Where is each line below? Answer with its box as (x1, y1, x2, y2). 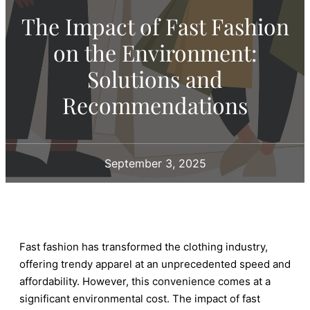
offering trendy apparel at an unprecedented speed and (19, 257, 291, 271)
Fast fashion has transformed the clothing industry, (19, 239, 268, 253)
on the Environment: (53, 37, 257, 67)
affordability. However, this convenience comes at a (19, 274, 271, 288)
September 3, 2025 (104, 156, 206, 170)
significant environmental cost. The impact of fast (19, 291, 260, 305)
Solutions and (87, 63, 223, 93)
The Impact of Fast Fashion (21, 10, 289, 41)
